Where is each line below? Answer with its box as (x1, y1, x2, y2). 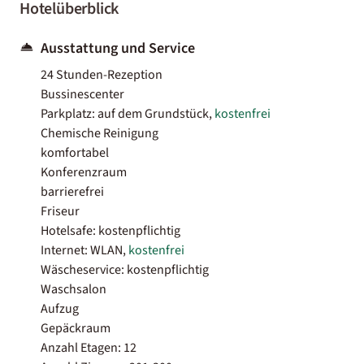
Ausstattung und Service (41, 37, 195, 58)
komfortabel (41, 143, 109, 162)
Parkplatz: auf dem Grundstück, (41, 104, 214, 123)
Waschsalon (41, 279, 106, 298)
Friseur (41, 201, 80, 220)
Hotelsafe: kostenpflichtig (41, 221, 180, 240)
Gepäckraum (41, 318, 110, 337)
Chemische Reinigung (41, 123, 158, 142)
